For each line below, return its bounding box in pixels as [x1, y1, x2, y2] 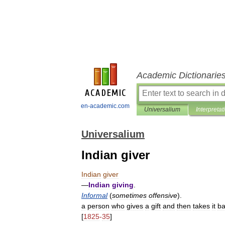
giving [112, 181, 134, 189]
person [87, 202, 109, 210]
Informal [81, 191, 107, 199]
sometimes [112, 191, 147, 199]
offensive [149, 191, 177, 199]
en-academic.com [81, 102, 130, 109]
